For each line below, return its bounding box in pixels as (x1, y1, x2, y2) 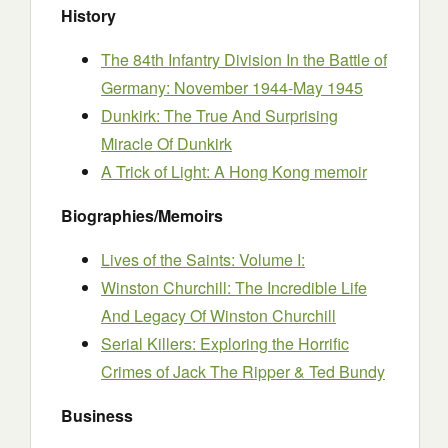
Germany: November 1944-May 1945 (101, 76, 363, 99)
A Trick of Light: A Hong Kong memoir (101, 160, 367, 183)
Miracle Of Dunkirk (101, 132, 232, 155)
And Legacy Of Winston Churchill (101, 304, 336, 327)
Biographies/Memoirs (61, 204, 223, 227)
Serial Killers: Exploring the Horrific (101, 332, 349, 355)
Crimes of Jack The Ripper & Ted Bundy (101, 360, 385, 383)
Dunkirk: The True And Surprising (101, 104, 338, 127)
